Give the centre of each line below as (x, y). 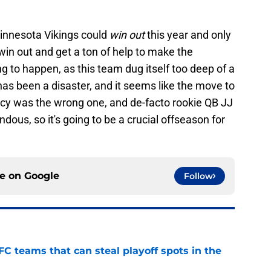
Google (42, 176)
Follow (198, 176)
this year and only (189, 35)
